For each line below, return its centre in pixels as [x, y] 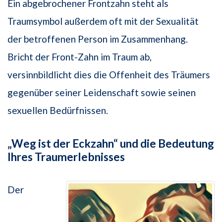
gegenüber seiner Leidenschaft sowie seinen [102, 92]
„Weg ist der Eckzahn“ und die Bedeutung [111, 143]
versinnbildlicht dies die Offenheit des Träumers [109, 74]
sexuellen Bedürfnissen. [58, 110]
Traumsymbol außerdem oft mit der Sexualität [103, 21]
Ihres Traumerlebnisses [66, 157]
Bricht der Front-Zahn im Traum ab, [80, 56]
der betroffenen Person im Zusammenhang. [98, 39]
